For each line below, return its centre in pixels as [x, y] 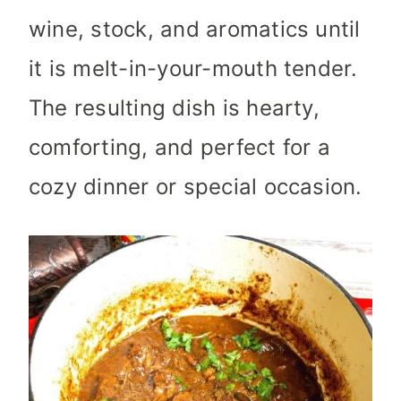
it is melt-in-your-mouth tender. [193, 69]
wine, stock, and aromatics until [195, 30]
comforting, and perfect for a [179, 148]
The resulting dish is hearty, [174, 108]
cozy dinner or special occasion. [196, 187]
